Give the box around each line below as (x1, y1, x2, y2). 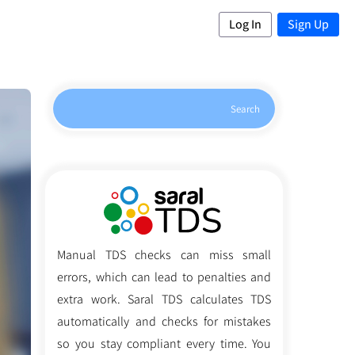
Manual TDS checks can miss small (57, 246, 272, 263)
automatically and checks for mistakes (57, 312, 272, 330)
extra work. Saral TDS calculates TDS (57, 290, 272, 307)
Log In (228, 15, 261, 32)
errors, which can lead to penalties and (57, 268, 272, 285)
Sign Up (288, 15, 330, 32)
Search (231, 102, 261, 116)
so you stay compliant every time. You (57, 334, 272, 352)
